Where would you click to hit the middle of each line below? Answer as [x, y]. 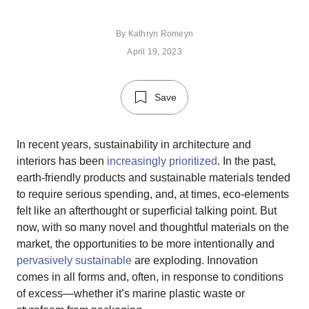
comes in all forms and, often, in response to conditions [150, 277]
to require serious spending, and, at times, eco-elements [153, 194]
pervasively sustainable [74, 260]
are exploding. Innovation [195, 260]
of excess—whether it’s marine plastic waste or [131, 293]
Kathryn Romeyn [161, 34]
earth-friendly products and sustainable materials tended [153, 178]
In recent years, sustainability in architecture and [134, 144]
